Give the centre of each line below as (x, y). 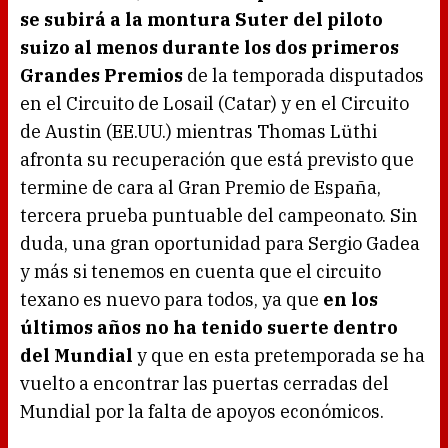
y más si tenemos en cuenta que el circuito (200, 272)
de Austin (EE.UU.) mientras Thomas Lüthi (198, 132)
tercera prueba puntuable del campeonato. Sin (219, 216)
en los (350, 300)
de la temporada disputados (303, 76)
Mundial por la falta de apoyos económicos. (202, 412)
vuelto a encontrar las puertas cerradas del (204, 384)
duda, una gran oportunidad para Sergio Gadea (220, 244)
